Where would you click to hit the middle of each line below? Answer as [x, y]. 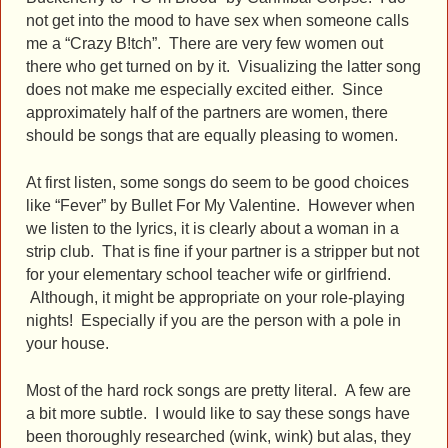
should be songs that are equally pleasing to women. [212, 135]
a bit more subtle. [90, 413]
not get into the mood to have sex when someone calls [217, 20]
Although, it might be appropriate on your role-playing [215, 297]
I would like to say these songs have [282, 413]
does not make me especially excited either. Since [204, 89]
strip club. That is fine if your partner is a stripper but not [222, 251]
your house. [67, 343]
